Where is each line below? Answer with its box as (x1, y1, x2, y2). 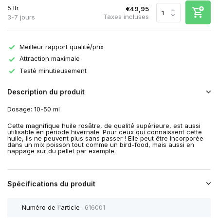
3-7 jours (7, 13, 35, 21)
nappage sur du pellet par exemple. (7, 147, 116, 155)
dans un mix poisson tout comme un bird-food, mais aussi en (7, 141, 194, 149)
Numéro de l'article (22, 203, 80, 212)
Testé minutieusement (19, 66, 87, 74)
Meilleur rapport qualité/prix (19, 43, 104, 51)
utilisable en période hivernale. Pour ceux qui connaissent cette (7, 128, 202, 136)
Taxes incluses (103, 12, 149, 20)
